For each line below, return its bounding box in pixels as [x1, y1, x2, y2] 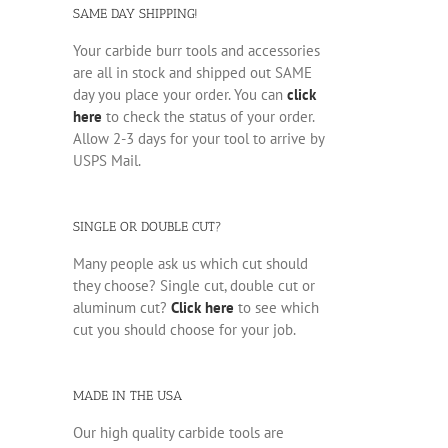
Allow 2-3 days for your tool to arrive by [73, 128, 324, 148]
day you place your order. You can [73, 84, 287, 104]
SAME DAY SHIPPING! [73, 5, 198, 21]
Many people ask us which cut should [73, 254, 308, 274]
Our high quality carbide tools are [73, 423, 284, 443]
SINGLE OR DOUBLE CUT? [73, 218, 222, 234]
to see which [234, 298, 319, 318]
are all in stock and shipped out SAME [73, 62, 312, 82]
